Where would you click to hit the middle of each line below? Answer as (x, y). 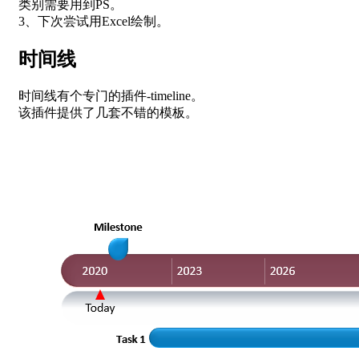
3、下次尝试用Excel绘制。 (94, 22)
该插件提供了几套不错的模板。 (108, 113)
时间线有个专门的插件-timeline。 (111, 96)
